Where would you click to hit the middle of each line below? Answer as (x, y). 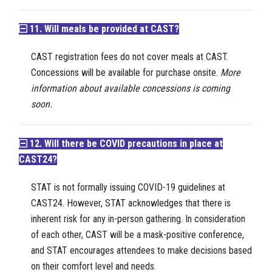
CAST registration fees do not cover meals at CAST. (130, 57)
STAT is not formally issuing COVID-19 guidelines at (128, 188)
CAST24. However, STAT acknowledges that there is (131, 203)
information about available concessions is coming (131, 89)
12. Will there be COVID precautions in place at (125, 144)
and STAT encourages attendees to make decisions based (141, 251)
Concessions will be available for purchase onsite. (126, 73)
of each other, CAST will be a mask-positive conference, (138, 235)
